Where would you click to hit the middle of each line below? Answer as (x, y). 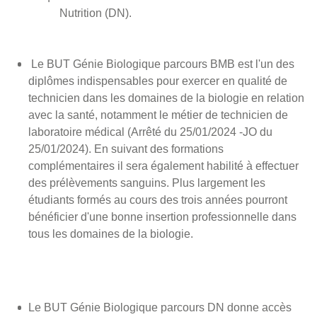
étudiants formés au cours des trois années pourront (158, 200)
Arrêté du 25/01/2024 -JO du (202, 132)
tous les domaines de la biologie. (111, 234)
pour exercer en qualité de (222, 81)
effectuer (277, 166)
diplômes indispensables (92, 81)
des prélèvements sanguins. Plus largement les (147, 183)
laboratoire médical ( (80, 132)
